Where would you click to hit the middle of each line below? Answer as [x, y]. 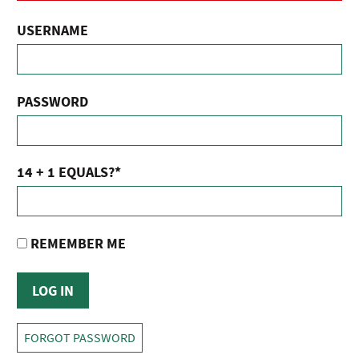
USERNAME [52, 30]
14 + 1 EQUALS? [66, 172]
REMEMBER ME [77, 244]
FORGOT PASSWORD [80, 338]
